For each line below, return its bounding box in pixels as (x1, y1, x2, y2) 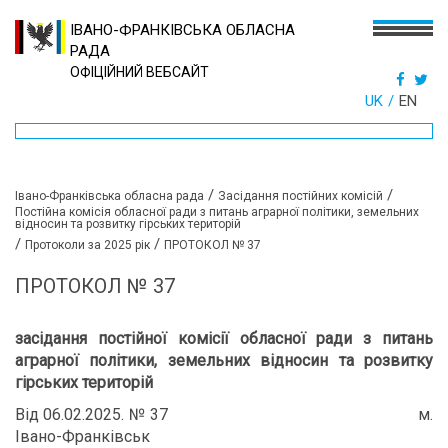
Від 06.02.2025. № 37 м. (15, 405, 433, 424)
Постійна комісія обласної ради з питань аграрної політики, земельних (15, 205, 419, 219)
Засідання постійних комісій (218, 189, 383, 203)
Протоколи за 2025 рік (25, 238, 150, 252)
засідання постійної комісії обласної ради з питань (15, 329, 433, 348)
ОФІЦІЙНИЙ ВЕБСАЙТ (70, 64, 209, 80)
